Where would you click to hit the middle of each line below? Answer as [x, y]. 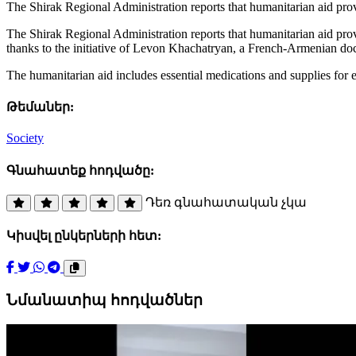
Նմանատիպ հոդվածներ [104, 300]
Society [25, 138]
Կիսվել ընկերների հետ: [84, 236]
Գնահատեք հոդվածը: [80, 170]
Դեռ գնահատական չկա [226, 202]
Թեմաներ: [40, 107]
